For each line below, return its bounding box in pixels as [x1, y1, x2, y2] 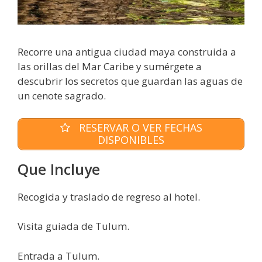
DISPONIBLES [98, 133, 164, 147]
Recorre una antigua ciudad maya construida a [18, 45, 236, 59]
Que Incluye [18, 158, 100, 179]
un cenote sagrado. [18, 89, 106, 103]
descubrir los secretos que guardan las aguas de [18, 74, 243, 88]
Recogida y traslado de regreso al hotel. [18, 189, 200, 204]
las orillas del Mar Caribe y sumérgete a [18, 60, 202, 74]
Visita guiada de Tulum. [18, 219, 129, 233]
